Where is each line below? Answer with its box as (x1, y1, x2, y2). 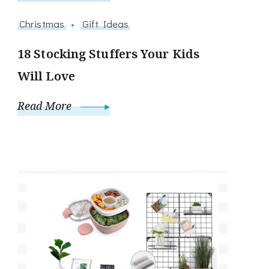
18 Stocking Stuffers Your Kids (17, 46, 200, 62)
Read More (17, 98, 74, 113)
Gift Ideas (82, 17, 129, 31)
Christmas (19, 17, 64, 31)
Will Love (17, 68, 75, 85)
